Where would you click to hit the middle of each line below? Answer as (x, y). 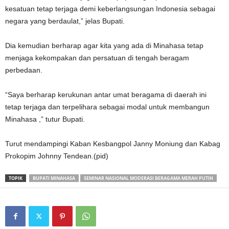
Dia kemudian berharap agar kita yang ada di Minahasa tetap (104, 45)
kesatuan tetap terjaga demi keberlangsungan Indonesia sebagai (110, 9)
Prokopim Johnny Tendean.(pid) (57, 156)
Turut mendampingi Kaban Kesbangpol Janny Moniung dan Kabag (113, 144)
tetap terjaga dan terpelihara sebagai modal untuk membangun (107, 107)
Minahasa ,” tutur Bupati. (45, 119)
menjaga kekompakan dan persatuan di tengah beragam (97, 58)
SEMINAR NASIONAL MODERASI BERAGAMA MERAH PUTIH (148, 178)
